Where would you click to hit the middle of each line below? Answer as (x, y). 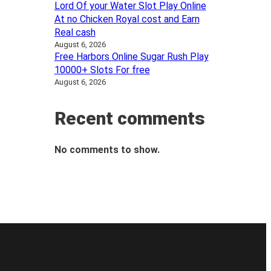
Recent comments (129, 118)
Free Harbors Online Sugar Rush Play (131, 57)
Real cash (75, 32)
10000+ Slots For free (102, 70)
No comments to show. (107, 150)
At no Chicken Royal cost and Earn (127, 19)
